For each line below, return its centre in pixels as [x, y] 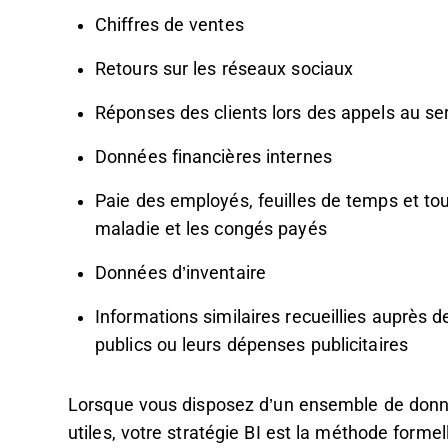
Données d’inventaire [180, 273]
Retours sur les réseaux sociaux [224, 69]
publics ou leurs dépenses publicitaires [251, 345]
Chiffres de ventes [169, 25]
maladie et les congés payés [211, 229]
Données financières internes [213, 157]
